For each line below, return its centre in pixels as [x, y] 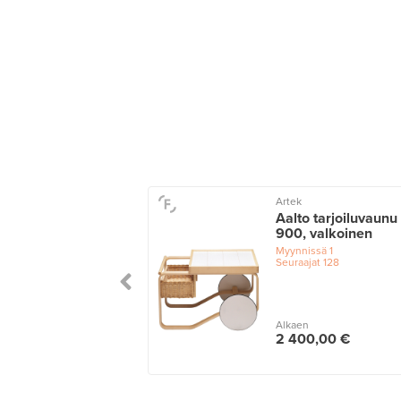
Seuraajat [298, 263]
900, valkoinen [324, 234]
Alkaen [292, 325]
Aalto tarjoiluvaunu [336, 219]
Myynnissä [301, 251]
